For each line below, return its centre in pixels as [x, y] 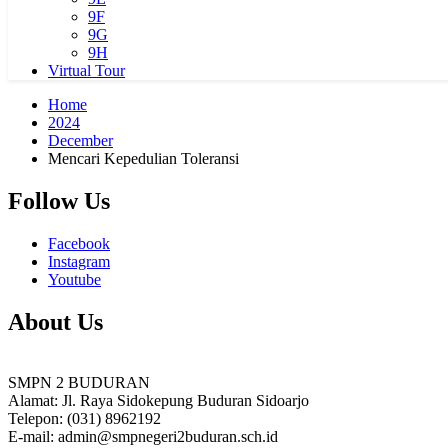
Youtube [74, 279]
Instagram [79, 261]
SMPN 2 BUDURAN [79, 382]
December [80, 140]
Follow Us [59, 200]
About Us [55, 321]
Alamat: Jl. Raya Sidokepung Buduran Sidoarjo [158, 400]
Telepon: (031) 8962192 [84, 418]
